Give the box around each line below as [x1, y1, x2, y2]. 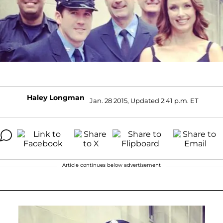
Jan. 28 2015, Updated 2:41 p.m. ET [90, 97, 198, 105]
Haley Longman [27, 93, 85, 102]
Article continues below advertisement [62, 161, 161, 168]
